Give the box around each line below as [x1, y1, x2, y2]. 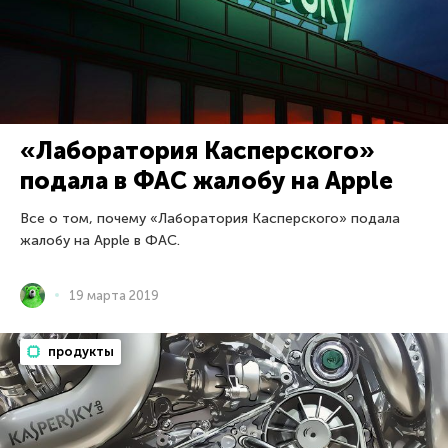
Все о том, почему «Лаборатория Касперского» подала [20, 209, 400, 227]
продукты [45, 343, 114, 359]
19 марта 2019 [69, 287, 159, 303]
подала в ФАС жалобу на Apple [20, 165, 393, 195]
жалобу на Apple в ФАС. [20, 231, 180, 249]
